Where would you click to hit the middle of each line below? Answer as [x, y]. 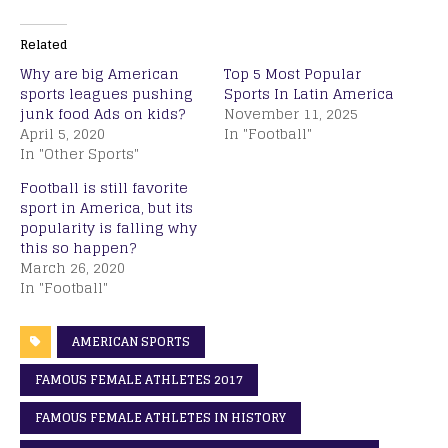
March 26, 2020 [72, 267]
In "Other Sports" [79, 153]
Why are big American [99, 73]
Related [43, 44]
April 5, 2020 [62, 133]
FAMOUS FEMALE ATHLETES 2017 [139, 379]
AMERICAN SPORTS [131, 341]
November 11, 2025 [291, 113]
